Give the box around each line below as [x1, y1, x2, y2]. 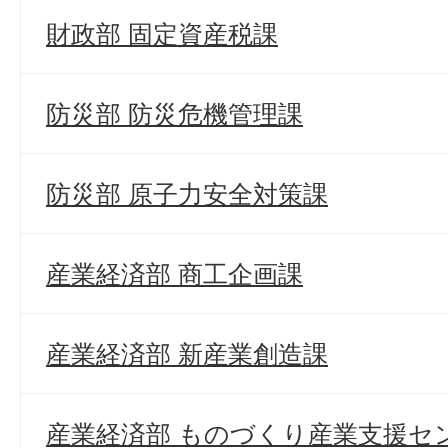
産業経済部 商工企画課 [46, 259, 303, 289]
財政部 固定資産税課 [46, 19, 278, 49]
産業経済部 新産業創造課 [46, 339, 328, 369]
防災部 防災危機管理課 [46, 99, 303, 129]
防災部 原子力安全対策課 [46, 179, 328, 209]
